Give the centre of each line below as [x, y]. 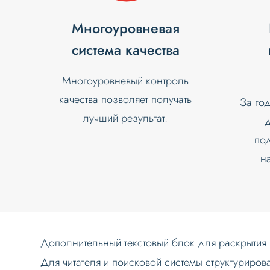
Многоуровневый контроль [126, 81]
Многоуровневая [125, 29]
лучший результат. [126, 118]
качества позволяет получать [126, 100]
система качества [125, 50]
